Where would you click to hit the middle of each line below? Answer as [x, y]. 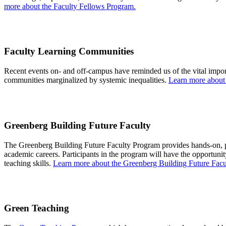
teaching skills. [29, 163]
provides [176, 145]
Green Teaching [37, 208]
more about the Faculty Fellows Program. [70, 6]
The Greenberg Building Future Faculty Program [83, 145]
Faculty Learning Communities [69, 51]
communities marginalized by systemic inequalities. [86, 80]
